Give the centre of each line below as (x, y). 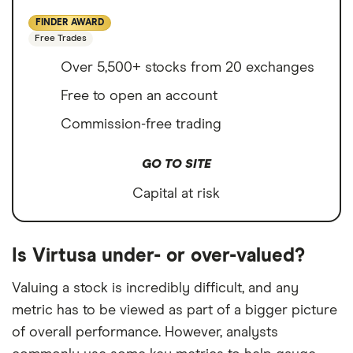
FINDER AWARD (70, 23)
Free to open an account (139, 97)
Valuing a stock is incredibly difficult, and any (155, 289)
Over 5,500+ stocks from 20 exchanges (188, 68)
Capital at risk (176, 194)
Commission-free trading (141, 125)
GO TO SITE (176, 164)
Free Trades (61, 39)
